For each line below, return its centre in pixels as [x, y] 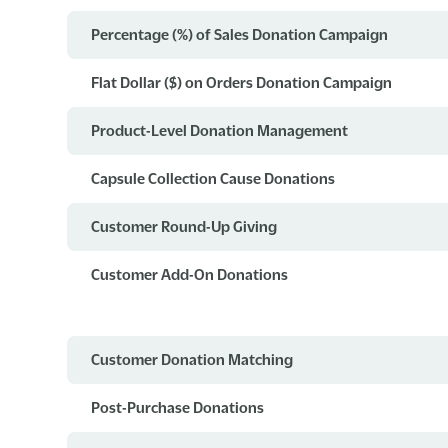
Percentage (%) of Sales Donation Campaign [240, 33]
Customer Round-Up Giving [184, 225]
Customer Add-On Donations [190, 273]
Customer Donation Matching [192, 358]
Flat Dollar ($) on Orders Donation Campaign [242, 81]
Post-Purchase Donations [178, 406]
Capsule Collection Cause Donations [213, 177]
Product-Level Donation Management [220, 129]
